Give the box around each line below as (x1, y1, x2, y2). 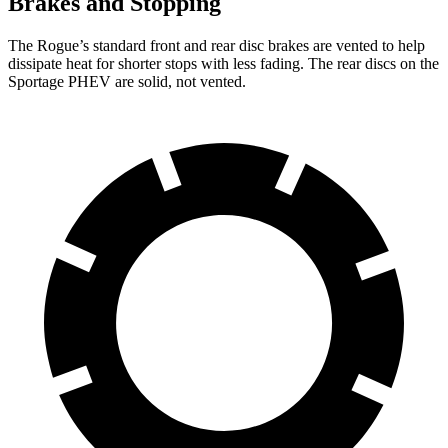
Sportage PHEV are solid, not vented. (8, 72, 246, 90)
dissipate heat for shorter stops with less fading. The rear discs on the (8, 54, 439, 72)
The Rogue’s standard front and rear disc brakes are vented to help (8, 36, 425, 54)
